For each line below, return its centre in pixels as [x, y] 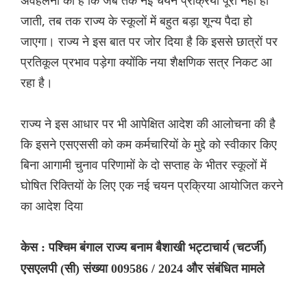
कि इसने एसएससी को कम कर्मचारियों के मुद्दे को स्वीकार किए [149, 144]
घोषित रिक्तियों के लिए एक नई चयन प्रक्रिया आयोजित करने [152, 185]
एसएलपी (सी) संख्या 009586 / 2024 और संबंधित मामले [143, 269]
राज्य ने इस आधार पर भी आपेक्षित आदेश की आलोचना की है [148, 124]
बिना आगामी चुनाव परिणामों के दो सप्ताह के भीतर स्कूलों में [144, 165]
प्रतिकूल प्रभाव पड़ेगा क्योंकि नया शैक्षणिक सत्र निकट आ [146, 62]
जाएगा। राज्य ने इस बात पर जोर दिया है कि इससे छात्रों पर [149, 41]
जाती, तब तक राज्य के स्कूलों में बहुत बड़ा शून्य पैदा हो [136, 21]
